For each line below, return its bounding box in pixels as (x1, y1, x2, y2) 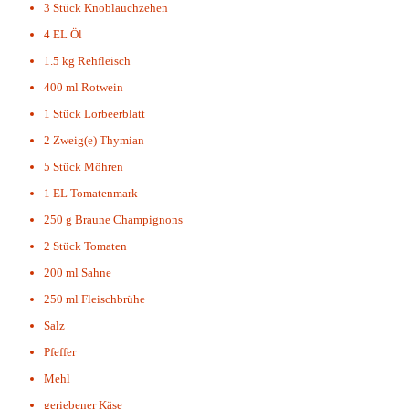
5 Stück (44, 160, 81, 174)
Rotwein (81, 80, 123, 95)
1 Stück (44, 107, 81, 121)
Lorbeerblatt (84, 107, 145, 121)
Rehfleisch (78, 54, 131, 68)
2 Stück (44, 239, 81, 254)
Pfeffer (44, 345, 76, 360)
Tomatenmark (70, 186, 138, 201)
